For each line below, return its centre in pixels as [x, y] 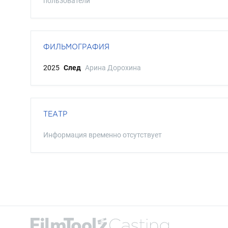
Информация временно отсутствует [103, 135]
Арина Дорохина [113, 68]
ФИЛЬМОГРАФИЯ [76, 47]
